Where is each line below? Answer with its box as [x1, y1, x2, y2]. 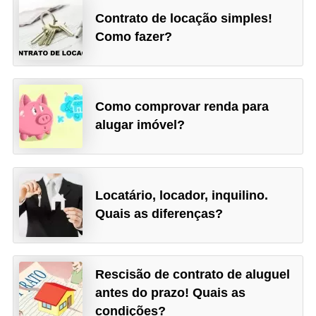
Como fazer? [95, 29, 173, 44]
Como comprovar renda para [95, 99, 269, 114]
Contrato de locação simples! [95, 11, 273, 25]
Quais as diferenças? [95, 206, 224, 221]
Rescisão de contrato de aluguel [95, 267, 291, 282]
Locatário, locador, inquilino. [95, 188, 269, 202]
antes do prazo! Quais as [95, 286, 246, 300]
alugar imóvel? [95, 118, 186, 133]
